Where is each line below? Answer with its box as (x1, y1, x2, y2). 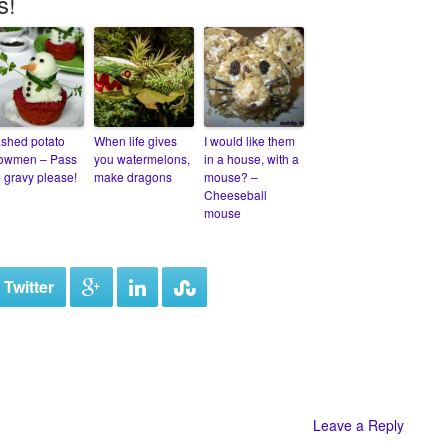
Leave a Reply (313, 415, 404, 435)
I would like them (204, 132, 295, 149)
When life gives (94, 132, 177, 149)
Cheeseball (204, 186, 267, 203)
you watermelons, (94, 150, 190, 167)
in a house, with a (204, 150, 299, 167)
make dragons (94, 168, 172, 185)
